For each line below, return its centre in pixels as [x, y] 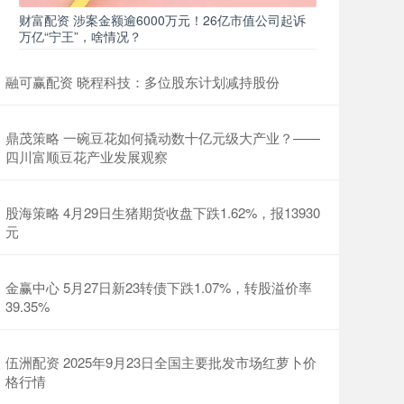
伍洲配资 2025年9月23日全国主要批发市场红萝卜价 [161, 362]
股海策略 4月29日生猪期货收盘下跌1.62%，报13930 [163, 212]
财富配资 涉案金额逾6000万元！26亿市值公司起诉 [162, 20]
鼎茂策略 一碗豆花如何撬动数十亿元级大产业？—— [163, 138]
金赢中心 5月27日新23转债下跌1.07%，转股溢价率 [159, 287]
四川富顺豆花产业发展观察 [87, 156]
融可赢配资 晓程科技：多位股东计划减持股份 [142, 82]
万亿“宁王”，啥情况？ [80, 36]
